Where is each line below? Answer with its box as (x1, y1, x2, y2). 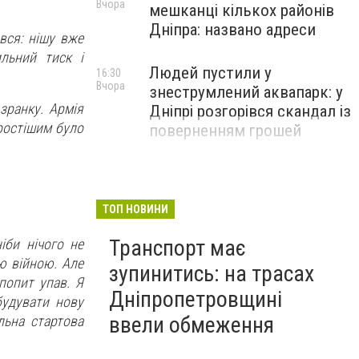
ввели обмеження (109, 312, 274, 338)
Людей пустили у (149, 63, 272, 83)
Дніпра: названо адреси (149, 20, 316, 39)
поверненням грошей (149, 121, 301, 140)
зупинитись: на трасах (109, 260, 314, 287)
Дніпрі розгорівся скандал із (149, 102, 351, 121)
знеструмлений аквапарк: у (149, 83, 343, 102)
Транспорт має (109, 235, 246, 261)
